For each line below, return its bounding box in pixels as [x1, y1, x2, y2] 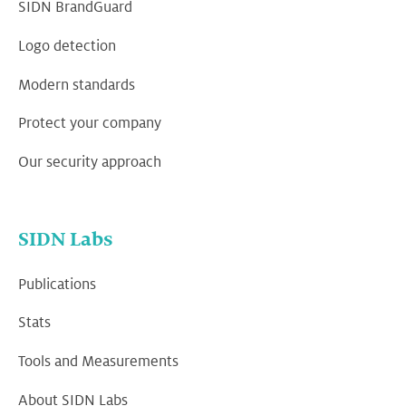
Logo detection [18, 38, 116, 55]
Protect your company [18, 115, 161, 132]
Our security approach [18, 153, 161, 170]
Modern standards [18, 76, 135, 93]
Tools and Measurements [18, 353, 179, 371]
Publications [18, 276, 96, 294]
